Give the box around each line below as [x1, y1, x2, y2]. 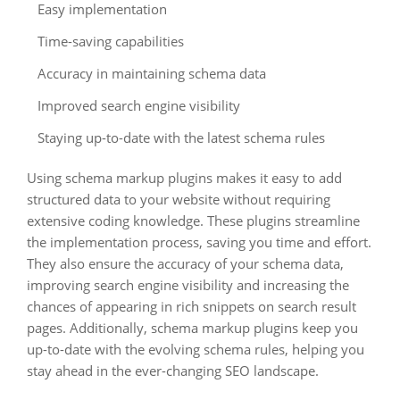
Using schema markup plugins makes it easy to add [27, 169, 342, 187]
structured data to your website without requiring [27, 190, 330, 208]
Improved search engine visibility [37, 96, 240, 114]
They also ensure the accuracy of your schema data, [27, 254, 344, 272]
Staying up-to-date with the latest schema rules [37, 129, 325, 146]
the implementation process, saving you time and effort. [27, 233, 371, 251]
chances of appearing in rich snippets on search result [27, 297, 356, 315]
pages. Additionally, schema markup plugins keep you [27, 319, 358, 337]
